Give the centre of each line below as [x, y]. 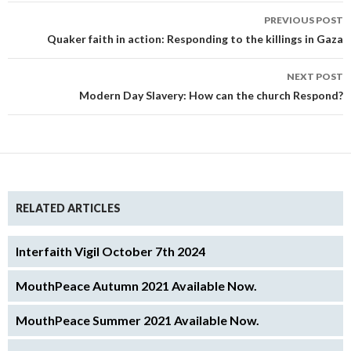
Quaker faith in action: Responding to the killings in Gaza [195, 39]
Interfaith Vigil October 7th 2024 [110, 251]
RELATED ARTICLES [68, 208]
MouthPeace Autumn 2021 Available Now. [136, 286]
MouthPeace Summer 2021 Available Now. [138, 320]
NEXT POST [315, 77]
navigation [48, 36]
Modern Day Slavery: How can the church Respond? [211, 96]
